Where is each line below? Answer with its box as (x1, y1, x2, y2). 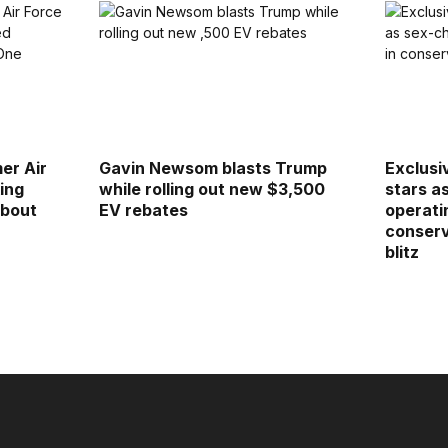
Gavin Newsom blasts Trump (98, 158, 327, 178)
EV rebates (98, 200, 188, 220)
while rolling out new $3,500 (98, 179, 325, 199)
